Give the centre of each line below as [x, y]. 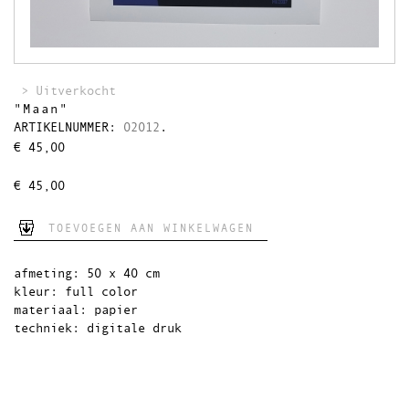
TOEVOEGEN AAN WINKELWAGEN [151, 229]
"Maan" [41, 110]
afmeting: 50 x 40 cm [87, 274]
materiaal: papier [76, 310]
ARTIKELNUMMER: [68, 128]
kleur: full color [76, 292]
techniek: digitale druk [98, 329]
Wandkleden [65, 18]
